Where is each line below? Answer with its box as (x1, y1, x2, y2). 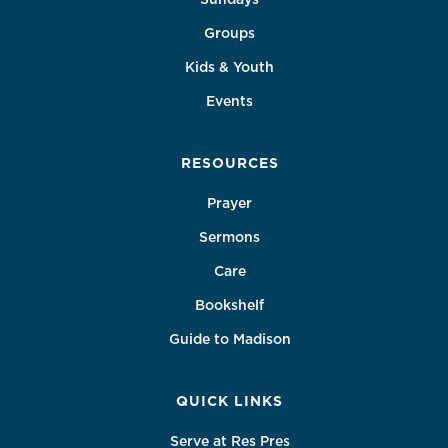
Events (206, 93, 253, 109)
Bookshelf (195, 297, 264, 313)
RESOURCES (180, 155, 279, 171)
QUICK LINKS (176, 393, 283, 409)
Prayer (207, 195, 252, 211)
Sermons (199, 229, 260, 245)
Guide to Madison (168, 331, 291, 347)
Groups (204, 25, 255, 41)
